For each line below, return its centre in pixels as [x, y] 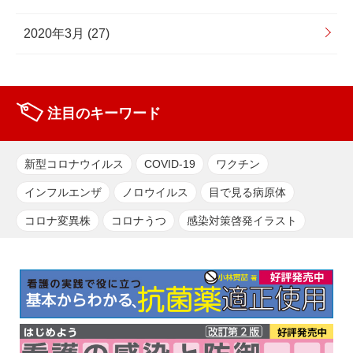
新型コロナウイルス [74, 164]
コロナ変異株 [58, 221]
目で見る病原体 [247, 193]
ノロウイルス [155, 193]
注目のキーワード [104, 113]
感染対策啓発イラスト [242, 221]
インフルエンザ [63, 193]
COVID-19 [170, 164]
